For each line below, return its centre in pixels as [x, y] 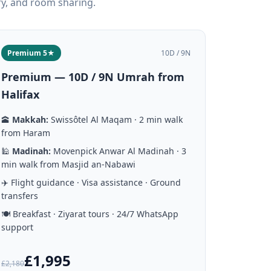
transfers [20, 196]
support [18, 227]
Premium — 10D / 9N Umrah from [93, 77]
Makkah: [31, 119]
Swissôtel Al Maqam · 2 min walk [116, 119]
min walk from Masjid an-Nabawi [69, 164]
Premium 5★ [31, 53]
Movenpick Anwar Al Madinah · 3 [119, 151]
